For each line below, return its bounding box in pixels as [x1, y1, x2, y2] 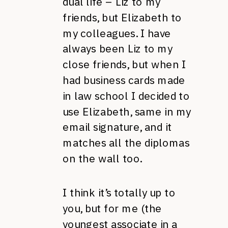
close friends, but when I [63, 58, 186, 71]
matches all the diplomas [63, 136, 190, 150]
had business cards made [63, 73, 185, 87]
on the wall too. [63, 152, 142, 165]
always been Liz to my [63, 42, 173, 56]
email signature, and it [63, 120, 172, 134]
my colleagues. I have [63, 26, 171, 40]
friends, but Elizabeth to [63, 10, 182, 24]
